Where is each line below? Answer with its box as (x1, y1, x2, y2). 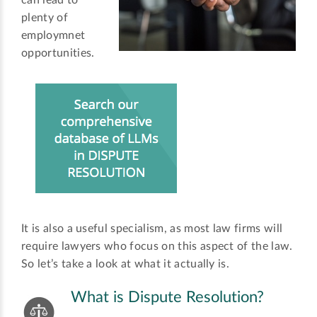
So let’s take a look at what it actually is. (21, 258, 230, 270)
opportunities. (21, 47, 95, 59)
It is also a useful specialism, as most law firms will (21, 223, 283, 235)
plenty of (21, 12, 68, 24)
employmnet (21, 30, 86, 42)
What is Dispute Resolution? (71, 289, 264, 306)
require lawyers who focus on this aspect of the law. (21, 241, 293, 253)
